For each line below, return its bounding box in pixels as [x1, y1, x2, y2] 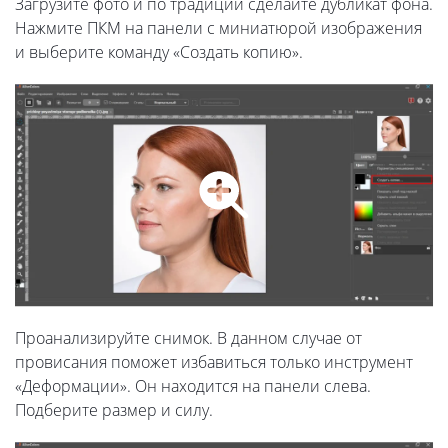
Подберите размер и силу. [15, 399, 213, 421]
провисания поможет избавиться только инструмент [15, 351, 413, 373]
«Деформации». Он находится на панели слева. [15, 375, 371, 397]
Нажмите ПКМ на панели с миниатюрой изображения [15, 17, 422, 40]
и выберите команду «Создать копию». [15, 41, 303, 64]
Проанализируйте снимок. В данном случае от [15, 327, 362, 349]
